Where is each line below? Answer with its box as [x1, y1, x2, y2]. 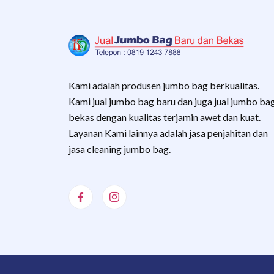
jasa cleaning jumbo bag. [68, 143, 171, 155]
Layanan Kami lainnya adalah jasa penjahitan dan [68, 127, 268, 139]
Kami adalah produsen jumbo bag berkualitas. [68, 80, 259, 92]
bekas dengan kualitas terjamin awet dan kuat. [68, 111, 261, 124]
